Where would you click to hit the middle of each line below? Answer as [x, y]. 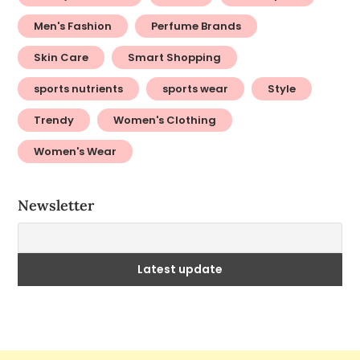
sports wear [196, 89]
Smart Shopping [175, 58]
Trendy [54, 121]
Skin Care [61, 58]
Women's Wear [76, 152]
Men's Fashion [73, 27]
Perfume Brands [196, 27]
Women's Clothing [165, 121]
